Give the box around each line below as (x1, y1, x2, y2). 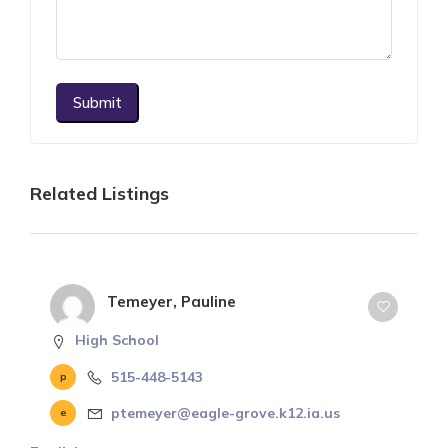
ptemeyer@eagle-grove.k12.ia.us (111, 403, 340, 422)
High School (75, 331, 159, 350)
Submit (73, 93, 122, 113)
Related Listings (30, 182, 169, 206)
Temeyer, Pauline (107, 292, 236, 312)
